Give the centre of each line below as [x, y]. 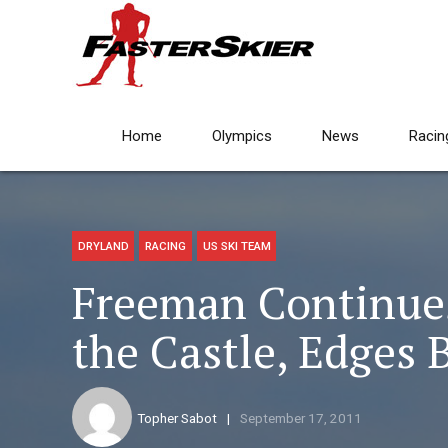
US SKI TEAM [236, 246]
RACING [166, 246]
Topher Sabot [177, 418]
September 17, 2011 [300, 418]
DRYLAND [103, 246]
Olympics [242, 136]
